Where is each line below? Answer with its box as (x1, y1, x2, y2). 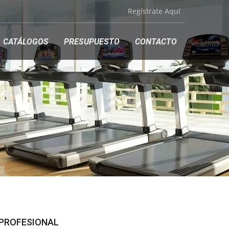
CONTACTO (135, 37, 177, 47)
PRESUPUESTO (64, 37, 120, 47)
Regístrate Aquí (128, 6, 180, 16)
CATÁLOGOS (3, 37, 49, 47)
